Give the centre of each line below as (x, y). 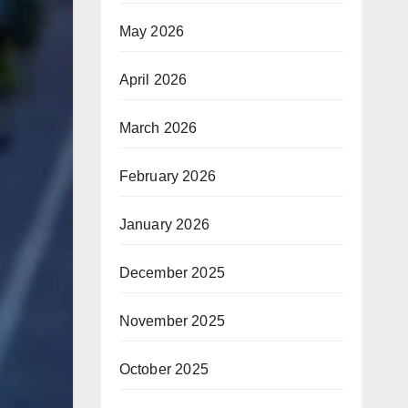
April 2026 (153, 80)
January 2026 (164, 224)
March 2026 (158, 128)
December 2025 (172, 273)
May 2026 (152, 31)
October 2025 (163, 369)
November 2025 (172, 321)
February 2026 (168, 176)
